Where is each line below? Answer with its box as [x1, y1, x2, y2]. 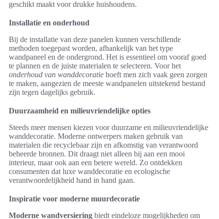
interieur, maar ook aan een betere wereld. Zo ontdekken [9, 158, 182, 167]
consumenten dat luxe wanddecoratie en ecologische [9, 167, 170, 175]
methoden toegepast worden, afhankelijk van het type [9, 44, 173, 52]
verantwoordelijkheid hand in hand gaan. [9, 175, 135, 184]
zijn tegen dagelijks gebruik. [9, 88, 95, 96]
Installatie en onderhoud [9, 18, 89, 27]
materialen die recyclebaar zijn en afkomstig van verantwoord [9, 140, 198, 149]
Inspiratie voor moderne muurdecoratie [9, 194, 140, 203]
